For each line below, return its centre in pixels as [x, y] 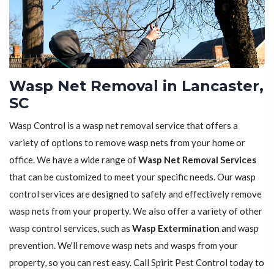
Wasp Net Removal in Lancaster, [136, 86]
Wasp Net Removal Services [197, 160]
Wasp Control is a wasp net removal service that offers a [124, 126]
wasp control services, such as [71, 228]
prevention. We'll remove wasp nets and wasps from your [124, 246]
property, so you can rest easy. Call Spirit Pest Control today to [137, 263]
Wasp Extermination [176, 228]
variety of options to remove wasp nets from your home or [127, 143]
